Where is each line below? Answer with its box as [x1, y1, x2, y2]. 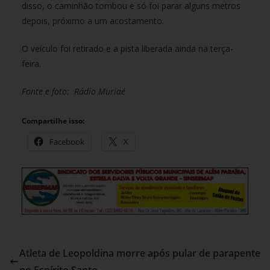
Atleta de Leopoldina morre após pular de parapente [19, 246, 260, 260]
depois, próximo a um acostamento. [22, 14, 164, 27]
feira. [22, 57, 41, 69]
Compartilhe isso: [22, 115, 84, 126]
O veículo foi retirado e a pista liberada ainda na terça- [22, 42, 233, 54]
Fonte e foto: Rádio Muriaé [22, 85, 125, 97]
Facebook [49, 136, 84, 147]
